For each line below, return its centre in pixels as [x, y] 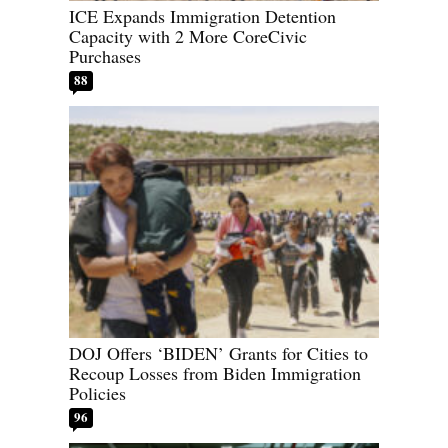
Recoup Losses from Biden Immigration [215, 373]
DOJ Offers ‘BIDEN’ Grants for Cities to [218, 353]
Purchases [105, 55]
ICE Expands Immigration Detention [202, 15]
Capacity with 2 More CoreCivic [188, 35]
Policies [97, 393]
